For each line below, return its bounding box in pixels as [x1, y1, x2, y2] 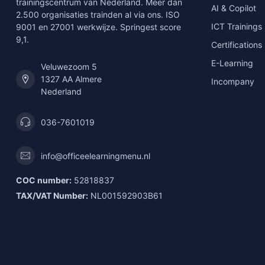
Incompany [211, 76, 254, 87]
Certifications [211, 40, 262, 50]
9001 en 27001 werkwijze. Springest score [16, 22, 181, 33]
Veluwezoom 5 [41, 62, 97, 72]
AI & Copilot [211, 3, 256, 14]
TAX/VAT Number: [16, 190, 88, 201]
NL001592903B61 [88, 190, 163, 201]
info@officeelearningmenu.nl [41, 150, 150, 161]
